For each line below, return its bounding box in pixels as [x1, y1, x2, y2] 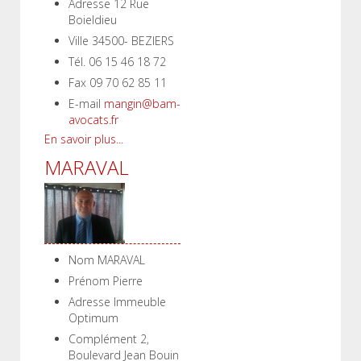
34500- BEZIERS [92, 33, 174, 48]
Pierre [113, 273, 143, 288]
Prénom [68, 273, 110, 288]
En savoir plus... [44, 131, 123, 147]
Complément [68, 331, 137, 346]
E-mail [68, 96, 101, 111]
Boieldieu [68, 12, 117, 27]
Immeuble [114, 294, 166, 309]
